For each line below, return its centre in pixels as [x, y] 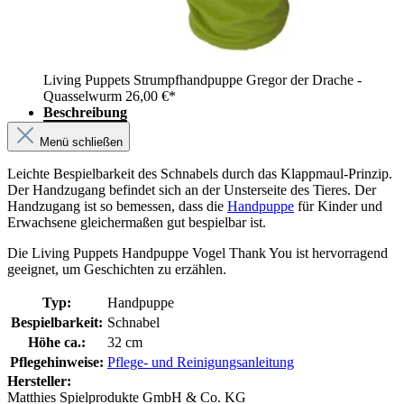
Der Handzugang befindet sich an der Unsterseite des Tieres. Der [192, 190]
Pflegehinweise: [57, 363]
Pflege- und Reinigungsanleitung [201, 363]
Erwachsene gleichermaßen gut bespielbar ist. [137, 223]
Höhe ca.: [57, 343]
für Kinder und [338, 207]
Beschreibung [85, 113]
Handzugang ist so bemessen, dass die [117, 207]
